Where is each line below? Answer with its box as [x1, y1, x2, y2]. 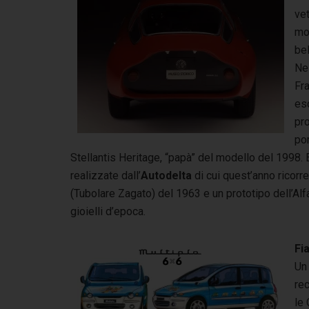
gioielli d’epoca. [70, 204, 146, 218]
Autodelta [141, 168, 192, 182]
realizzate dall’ [70, 168, 141, 182]
